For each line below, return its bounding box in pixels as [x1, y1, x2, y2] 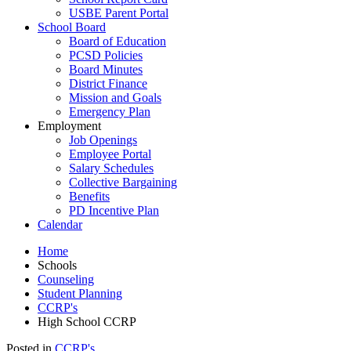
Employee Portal [69, 147, 151, 161]
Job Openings [69, 133, 137, 147]
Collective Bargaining [69, 175, 177, 189]
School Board [38, 20, 106, 34]
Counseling [38, 273, 94, 286]
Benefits [69, 190, 110, 203]
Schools [38, 259, 77, 272]
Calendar [38, 218, 82, 231]
